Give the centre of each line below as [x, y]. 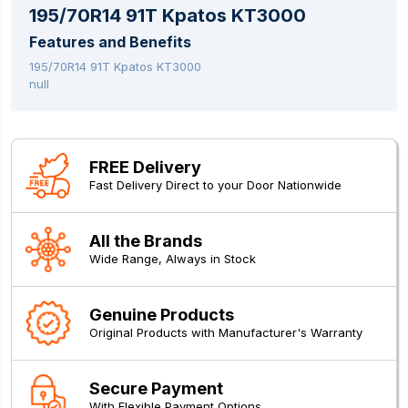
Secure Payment [156, 389]
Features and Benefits [110, 42]
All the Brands [146, 241]
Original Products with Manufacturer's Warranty [226, 333]
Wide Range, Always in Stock [173, 259]
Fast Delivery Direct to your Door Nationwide [215, 185]
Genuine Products [162, 315]
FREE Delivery [145, 168]
